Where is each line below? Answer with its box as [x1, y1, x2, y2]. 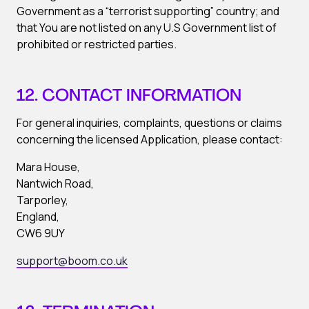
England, [17, 209, 59, 224]
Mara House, [17, 159, 80, 175]
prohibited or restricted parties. [17, 37, 177, 52]
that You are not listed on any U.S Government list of [17, 20, 277, 35]
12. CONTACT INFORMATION [17, 88, 241, 105]
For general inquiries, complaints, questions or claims [17, 115, 282, 130]
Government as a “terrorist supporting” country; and [17, 3, 279, 19]
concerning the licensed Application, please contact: [17, 132, 283, 147]
